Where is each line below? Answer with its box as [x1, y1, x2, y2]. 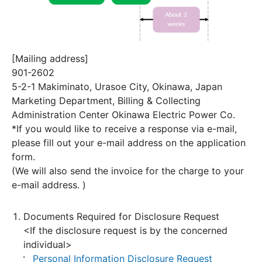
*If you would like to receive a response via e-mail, [12, 123, 237, 135]
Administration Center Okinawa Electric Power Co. [12, 109, 235, 121]
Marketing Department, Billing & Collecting [12, 95, 201, 107]
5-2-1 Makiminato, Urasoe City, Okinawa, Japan [12, 81, 222, 93]
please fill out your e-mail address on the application [12, 137, 246, 149]
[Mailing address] [12, 53, 88, 65]
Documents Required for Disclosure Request [23, 211, 219, 223]
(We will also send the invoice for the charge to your [12, 165, 244, 177]
